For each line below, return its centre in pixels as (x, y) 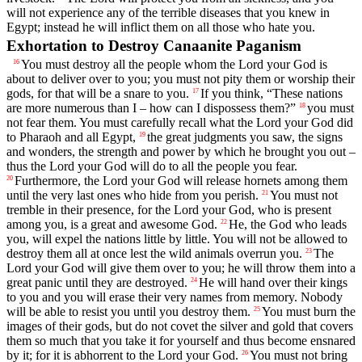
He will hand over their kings (273, 283)
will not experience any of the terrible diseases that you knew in (168, 12)
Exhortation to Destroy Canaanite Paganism (154, 45)
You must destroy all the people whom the (130, 65)
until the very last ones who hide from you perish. (133, 196)
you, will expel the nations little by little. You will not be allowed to (177, 239)
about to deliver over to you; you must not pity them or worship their (181, 79)
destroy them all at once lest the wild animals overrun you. (154, 254)
